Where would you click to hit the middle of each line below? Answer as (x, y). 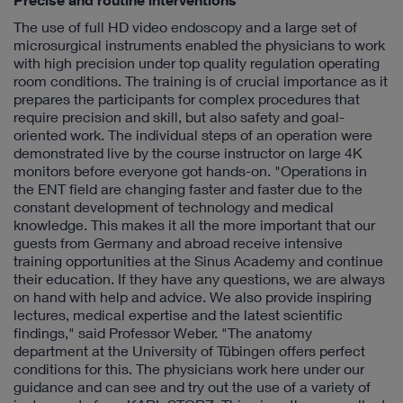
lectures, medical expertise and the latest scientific (178, 314)
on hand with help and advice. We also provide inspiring (193, 296)
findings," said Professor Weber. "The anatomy (163, 332)
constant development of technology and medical (174, 206)
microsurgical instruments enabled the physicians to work (199, 45)
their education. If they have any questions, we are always (199, 278)
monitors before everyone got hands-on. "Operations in (190, 170)
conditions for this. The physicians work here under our (189, 368)
